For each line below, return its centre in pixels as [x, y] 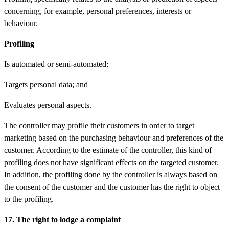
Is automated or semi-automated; [56, 64]
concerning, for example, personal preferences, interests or [98, 11]
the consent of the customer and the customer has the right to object [112, 187]
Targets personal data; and [46, 84]
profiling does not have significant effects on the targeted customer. [111, 162]
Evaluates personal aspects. [48, 105]
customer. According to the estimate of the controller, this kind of [108, 150]
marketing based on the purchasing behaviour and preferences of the [114, 138]
